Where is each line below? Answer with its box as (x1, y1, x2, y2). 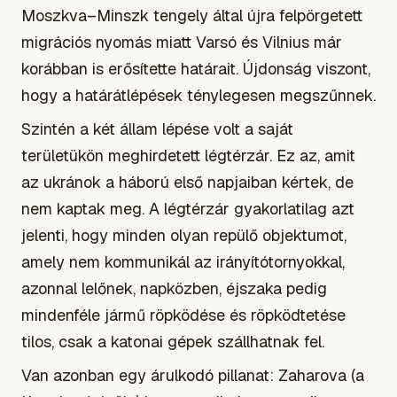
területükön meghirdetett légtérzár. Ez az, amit (21, 144, 355, 166)
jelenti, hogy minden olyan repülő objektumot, (21, 224, 346, 245)
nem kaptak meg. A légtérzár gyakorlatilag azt (21, 198, 354, 219)
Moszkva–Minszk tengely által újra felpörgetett (21, 4, 362, 26)
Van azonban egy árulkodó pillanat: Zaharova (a (21, 364, 364, 385)
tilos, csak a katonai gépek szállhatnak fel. (21, 331, 324, 352)
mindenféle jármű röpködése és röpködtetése (21, 304, 346, 325)
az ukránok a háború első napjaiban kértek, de (21, 171, 354, 192)
